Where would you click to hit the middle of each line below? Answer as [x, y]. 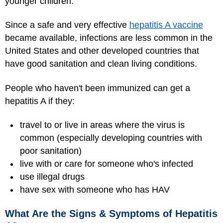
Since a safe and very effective [67, 25]
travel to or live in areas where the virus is [102, 125]
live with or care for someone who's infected [107, 164]
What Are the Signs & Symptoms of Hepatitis [111, 213]
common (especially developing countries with [111, 138]
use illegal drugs [52, 177]
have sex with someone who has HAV [95, 190]
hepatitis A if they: [40, 101]
